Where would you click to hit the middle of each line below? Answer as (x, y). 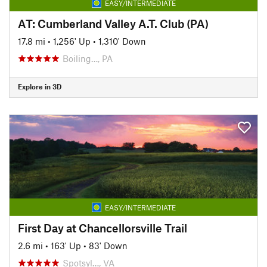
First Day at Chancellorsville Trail (103, 228)
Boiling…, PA (88, 58)
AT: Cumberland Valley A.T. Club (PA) (113, 23)
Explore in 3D (40, 86)
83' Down (108, 245)
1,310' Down (122, 41)
